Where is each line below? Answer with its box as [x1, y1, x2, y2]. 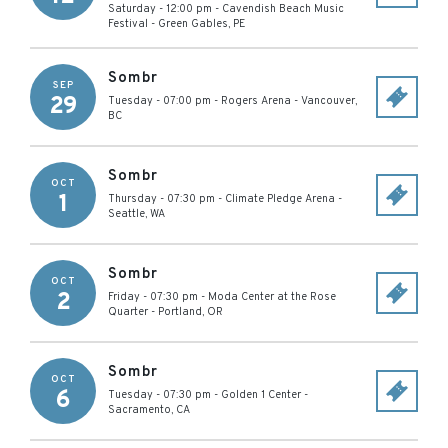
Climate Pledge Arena [225, 192, 335, 206]
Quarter [108, 305, 148, 319]
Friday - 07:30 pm [108, 290, 198, 304]
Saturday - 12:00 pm [108, 2, 212, 16]
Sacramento [108, 403, 171, 417]
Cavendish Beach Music [222, 2, 344, 16]
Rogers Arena [221, 94, 291, 108]
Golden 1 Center [221, 388, 301, 402]
